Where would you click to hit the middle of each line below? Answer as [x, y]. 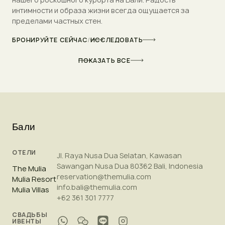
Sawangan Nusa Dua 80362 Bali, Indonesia [130, 166]
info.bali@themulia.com [97, 187]
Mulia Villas [31, 190]
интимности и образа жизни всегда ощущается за [101, 10]
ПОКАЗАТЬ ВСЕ [104, 60]
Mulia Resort [34, 179]
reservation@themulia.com [104, 177]
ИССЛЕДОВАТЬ [117, 40]
